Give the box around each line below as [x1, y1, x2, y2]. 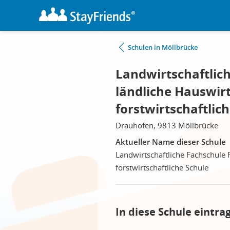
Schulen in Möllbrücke [128, 43, 198, 52]
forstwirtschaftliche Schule [116, 162, 208, 172]
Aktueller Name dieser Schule [116, 137, 226, 147]
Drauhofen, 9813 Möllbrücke [116, 120, 218, 130]
